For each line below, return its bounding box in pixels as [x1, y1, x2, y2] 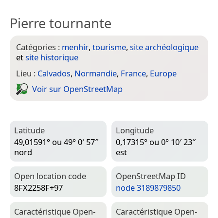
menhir [62, 41, 89, 53]
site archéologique [130, 41, 199, 53]
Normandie [74, 67, 117, 79]
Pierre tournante [10, 14, 111, 33]
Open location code [14, 170, 86, 182]
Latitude [14, 124, 45, 136]
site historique [25, 52, 78, 63]
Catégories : [16, 41, 62, 53]
